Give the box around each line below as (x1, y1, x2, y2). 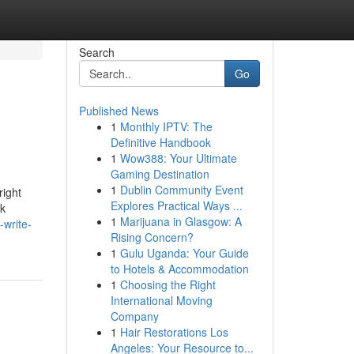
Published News (78, 103, 159, 119)
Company (110, 308, 159, 324)
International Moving (110, 292, 213, 308)
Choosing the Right (119, 277, 216, 292)
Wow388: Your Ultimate (119, 150, 237, 166)
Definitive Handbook (110, 134, 211, 150)
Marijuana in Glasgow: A (119, 213, 242, 229)
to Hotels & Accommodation (110, 261, 249, 277)
